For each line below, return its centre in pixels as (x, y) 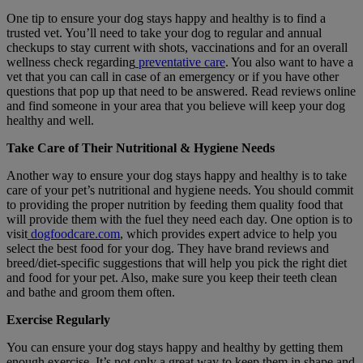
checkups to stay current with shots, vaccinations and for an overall (177, 47)
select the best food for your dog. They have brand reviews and (168, 248)
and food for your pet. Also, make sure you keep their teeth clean (172, 277)
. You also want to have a (289, 62)
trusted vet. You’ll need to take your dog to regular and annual (164, 32)
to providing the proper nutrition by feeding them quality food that (175, 204)
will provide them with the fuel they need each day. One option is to (179, 219)
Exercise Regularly (58, 319)
